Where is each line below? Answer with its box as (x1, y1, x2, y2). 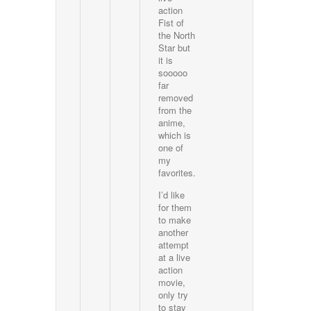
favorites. (158, 166, 196, 180)
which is (158, 128, 192, 142)
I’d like (158, 188, 185, 202)
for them (158, 201, 192, 215)
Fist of (158, 16, 185, 30)
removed (158, 91, 194, 105)
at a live (158, 251, 191, 264)
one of (158, 141, 184, 155)
